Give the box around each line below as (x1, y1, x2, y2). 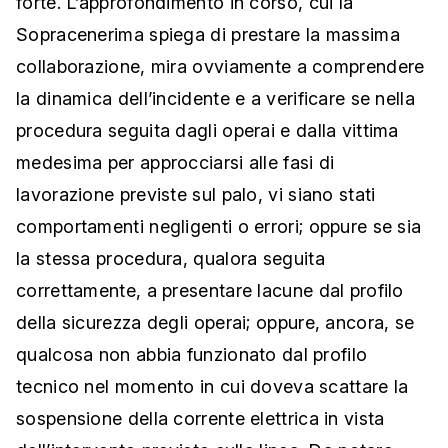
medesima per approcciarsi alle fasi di (16, 152, 335, 174)
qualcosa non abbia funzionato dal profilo (16, 344, 368, 366)
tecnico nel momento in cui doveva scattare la (16, 376, 409, 398)
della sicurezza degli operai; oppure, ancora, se (16, 312, 415, 334)
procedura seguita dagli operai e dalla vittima (16, 120, 399, 142)
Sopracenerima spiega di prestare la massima (16, 24, 400, 46)
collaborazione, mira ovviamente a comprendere (16, 56, 425, 78)
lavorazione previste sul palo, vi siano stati (16, 184, 376, 206)
